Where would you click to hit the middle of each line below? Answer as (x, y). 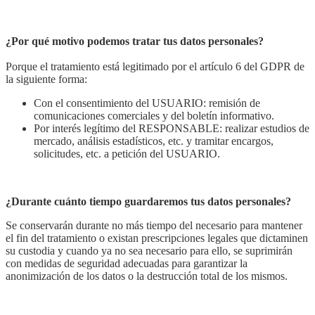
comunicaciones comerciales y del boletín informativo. (154, 115)
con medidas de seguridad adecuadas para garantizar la (127, 263)
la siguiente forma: (46, 79)
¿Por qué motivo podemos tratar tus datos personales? (135, 41)
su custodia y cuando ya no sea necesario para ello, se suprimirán (149, 250)
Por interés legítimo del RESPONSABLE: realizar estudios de (172, 128)
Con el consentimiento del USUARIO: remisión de (147, 103)
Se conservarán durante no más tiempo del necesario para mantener (154, 225)
